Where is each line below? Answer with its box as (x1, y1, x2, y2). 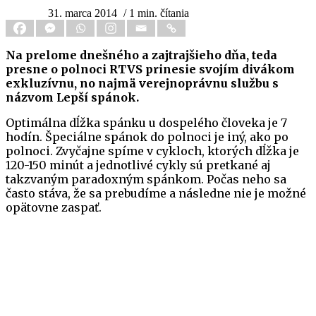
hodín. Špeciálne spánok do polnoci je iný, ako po (6, 130, 288, 145)
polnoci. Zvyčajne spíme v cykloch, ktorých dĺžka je (6, 144, 299, 159)
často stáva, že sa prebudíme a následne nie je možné (6, 186, 306, 201)
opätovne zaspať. (6, 200, 102, 215)
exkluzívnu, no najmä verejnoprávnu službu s (6, 76, 279, 91)
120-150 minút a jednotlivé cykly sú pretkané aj (6, 158, 271, 173)
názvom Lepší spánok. (6, 90, 139, 105)
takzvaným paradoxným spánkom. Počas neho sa (6, 172, 286, 187)
